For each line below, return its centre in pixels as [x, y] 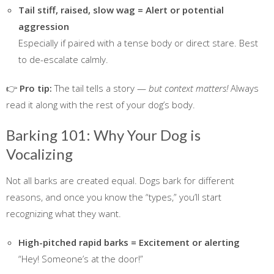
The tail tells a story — [100, 88]
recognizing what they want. [64, 214]
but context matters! [188, 88]
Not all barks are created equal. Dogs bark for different [120, 181]
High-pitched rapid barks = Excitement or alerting [129, 243]
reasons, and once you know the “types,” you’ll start [114, 197]
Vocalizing [39, 154]
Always [243, 88]
